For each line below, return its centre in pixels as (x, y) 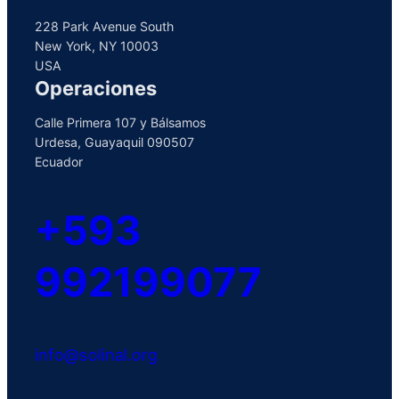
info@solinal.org (97, 354)
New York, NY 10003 (97, 45)
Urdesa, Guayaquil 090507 (115, 142)
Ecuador (59, 161)
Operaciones (96, 88)
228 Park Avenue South (105, 26)
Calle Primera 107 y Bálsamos (121, 122)
